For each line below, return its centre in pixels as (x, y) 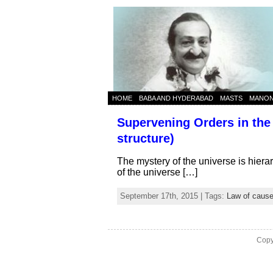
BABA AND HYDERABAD (176, 98)
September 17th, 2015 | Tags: (173, 196)
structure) (146, 138)
